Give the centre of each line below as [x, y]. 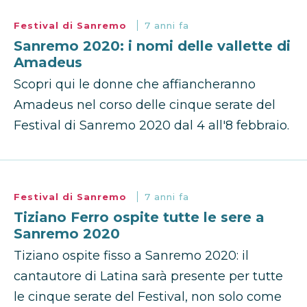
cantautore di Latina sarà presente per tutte [148, 277]
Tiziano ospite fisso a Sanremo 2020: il [131, 256]
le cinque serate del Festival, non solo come [148, 297]
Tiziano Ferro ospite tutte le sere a [139, 218]
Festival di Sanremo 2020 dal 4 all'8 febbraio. [151, 126]
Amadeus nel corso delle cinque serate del [145, 105]
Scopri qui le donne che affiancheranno [135, 85]
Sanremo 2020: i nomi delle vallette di [152, 46]
